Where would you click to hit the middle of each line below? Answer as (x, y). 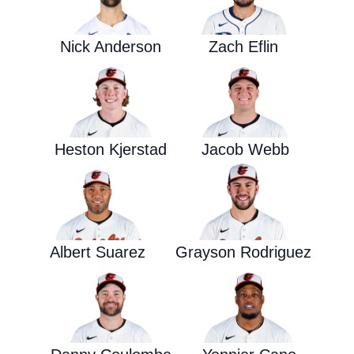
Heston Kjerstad (111, 149)
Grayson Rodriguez (243, 252)
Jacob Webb (245, 149)
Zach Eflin (243, 47)
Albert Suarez (97, 252)
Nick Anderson (111, 47)
